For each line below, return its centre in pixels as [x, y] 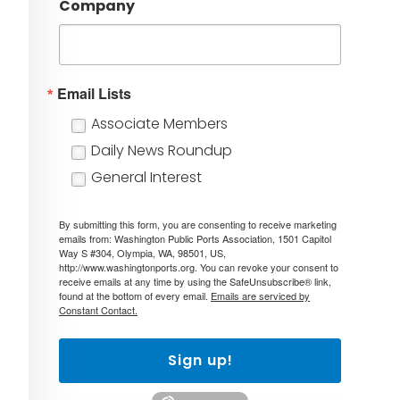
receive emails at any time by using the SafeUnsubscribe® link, [195, 282]
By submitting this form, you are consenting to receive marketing [198, 225]
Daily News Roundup [162, 151]
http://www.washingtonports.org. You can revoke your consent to [199, 267]
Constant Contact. [98, 310]
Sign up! [200, 361]
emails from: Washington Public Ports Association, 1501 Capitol [195, 239]
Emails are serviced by [260, 296]
